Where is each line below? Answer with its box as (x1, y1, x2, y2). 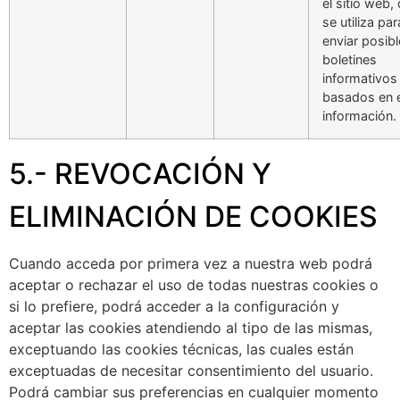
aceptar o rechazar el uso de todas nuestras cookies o (9, 275, 379, 294)
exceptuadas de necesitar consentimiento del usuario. (9, 361, 373, 379)
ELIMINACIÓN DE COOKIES (9, 198, 378, 234)
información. (322, 107, 396, 123)
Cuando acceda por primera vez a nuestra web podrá (9, 254, 372, 272)
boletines (322, 51, 377, 67)
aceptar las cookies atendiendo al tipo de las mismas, (9, 318, 372, 337)
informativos (322, 70, 397, 86)
